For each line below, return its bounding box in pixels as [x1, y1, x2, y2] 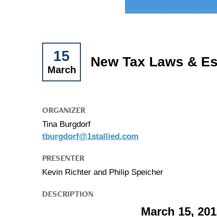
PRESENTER [42, 152, 84, 163]
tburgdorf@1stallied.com [42, 131, 139, 141]
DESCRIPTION [42, 188, 93, 199]
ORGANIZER [42, 104, 85, 115]
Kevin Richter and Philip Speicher [42, 167, 163, 177]
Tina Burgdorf [42, 119, 91, 129]
